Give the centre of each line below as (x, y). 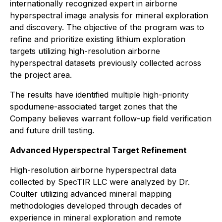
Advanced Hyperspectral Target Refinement (98, 150)
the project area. (41, 75)
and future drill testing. (52, 130)
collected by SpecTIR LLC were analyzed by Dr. (100, 182)
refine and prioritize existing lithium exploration (98, 39)
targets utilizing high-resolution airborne (85, 51)
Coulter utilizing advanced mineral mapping (91, 194)
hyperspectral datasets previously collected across (106, 63)
